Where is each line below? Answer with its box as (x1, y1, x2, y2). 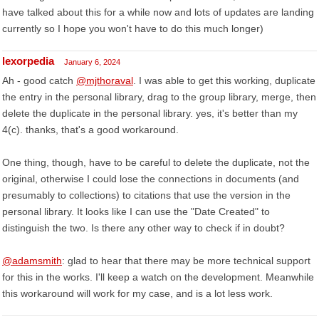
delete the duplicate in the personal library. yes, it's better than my (2, 108, 298, 119)
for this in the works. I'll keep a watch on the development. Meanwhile (2, 271, 314, 283)
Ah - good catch (2, 75, 76, 86)
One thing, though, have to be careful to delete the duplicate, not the (2, 157, 310, 168)
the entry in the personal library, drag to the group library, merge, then (2, 91, 316, 103)
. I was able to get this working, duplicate (133, 75, 315, 86)
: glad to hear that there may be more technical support (62, 255, 310, 266)
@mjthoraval (76, 75, 133, 86)
